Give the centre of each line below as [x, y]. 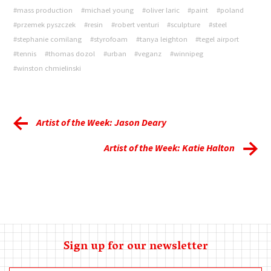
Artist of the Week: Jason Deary [101, 122]
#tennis [25, 54]
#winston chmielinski [47, 68]
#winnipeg [186, 54]
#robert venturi [135, 25]
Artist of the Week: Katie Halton [169, 148]
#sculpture [184, 25]
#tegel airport [217, 39]
